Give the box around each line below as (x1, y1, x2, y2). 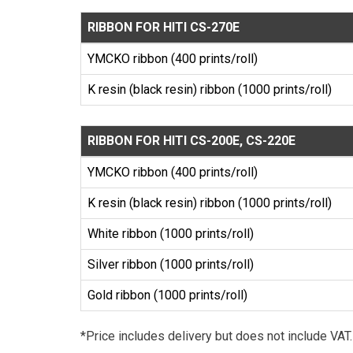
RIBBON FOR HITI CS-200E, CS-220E (87, 133, 295, 148)
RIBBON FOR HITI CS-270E (87, 20, 240, 35)
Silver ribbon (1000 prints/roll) (87, 257, 254, 272)
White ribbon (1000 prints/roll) (87, 226, 254, 241)
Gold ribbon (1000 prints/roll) (87, 288, 247, 303)
